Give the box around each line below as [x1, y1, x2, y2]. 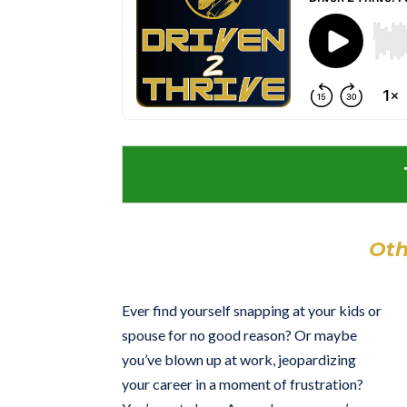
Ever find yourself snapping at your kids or [122, 301, 382, 319]
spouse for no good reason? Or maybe [122, 325, 358, 343]
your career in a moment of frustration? [122, 374, 364, 392]
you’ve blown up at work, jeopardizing [122, 350, 357, 368]
